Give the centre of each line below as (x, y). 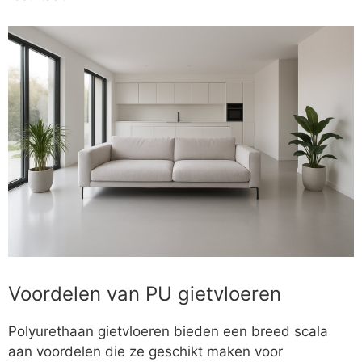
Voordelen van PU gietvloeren (145, 294)
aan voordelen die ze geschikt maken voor (145, 352)
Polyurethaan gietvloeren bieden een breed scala (168, 332)
